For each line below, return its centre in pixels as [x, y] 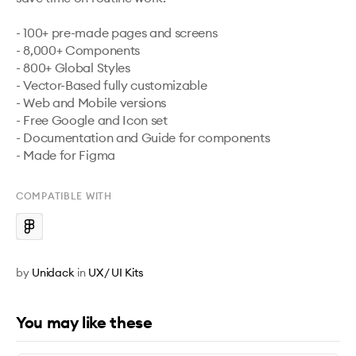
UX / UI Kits [116, 273]
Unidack [53, 273]
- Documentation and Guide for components [143, 137]
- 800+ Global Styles [73, 68]
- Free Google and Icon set [92, 120]
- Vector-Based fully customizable [112, 85]
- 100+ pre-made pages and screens [117, 33]
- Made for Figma [66, 155]
